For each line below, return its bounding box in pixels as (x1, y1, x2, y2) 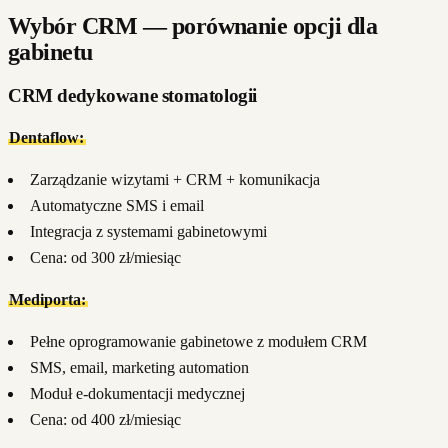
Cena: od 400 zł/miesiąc (30, 411, 181, 429)
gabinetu (8, 38, 93, 65)
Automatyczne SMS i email (30, 197, 204, 215)
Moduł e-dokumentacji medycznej (30, 385, 245, 403)
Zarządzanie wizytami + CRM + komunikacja (30, 171, 320, 189)
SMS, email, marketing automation (30, 359, 249, 377)
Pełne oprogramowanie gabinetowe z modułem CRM (30, 333, 367, 351)
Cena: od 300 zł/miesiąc (30, 249, 181, 267)
